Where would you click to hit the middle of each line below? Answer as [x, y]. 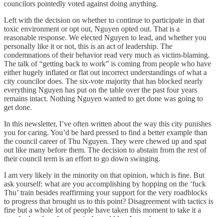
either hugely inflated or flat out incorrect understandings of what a [105, 73]
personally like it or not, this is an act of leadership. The [88, 46]
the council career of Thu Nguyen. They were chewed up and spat [105, 141]
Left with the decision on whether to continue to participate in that [104, 20]
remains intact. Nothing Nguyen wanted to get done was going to [103, 99]
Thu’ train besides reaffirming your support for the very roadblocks [106, 193]
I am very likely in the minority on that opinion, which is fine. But [104, 175]
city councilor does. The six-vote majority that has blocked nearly [103, 81]
